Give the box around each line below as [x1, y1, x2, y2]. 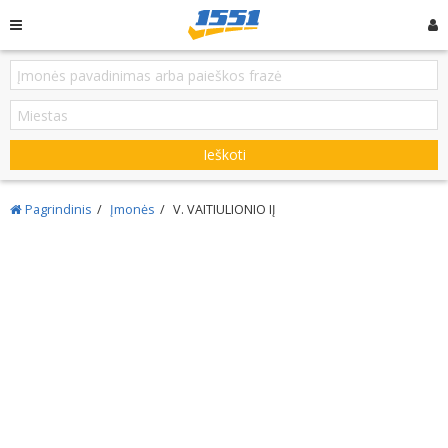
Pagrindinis [22, 201, 92, 218]
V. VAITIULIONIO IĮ [173, 201, 276, 218]
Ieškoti [202, 145, 246, 164]
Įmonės [110, 201, 155, 218]
